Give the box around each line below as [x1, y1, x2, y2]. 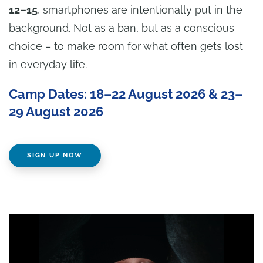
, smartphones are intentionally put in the [38, 4, 242, 16]
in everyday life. [9, 58, 87, 70]
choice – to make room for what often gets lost [9, 40, 243, 52]
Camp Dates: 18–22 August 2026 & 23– [9, 86, 242, 102]
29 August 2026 [9, 104, 103, 119]
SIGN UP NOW [27, 151, 83, 159]
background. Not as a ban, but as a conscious [9, 22, 234, 34]
